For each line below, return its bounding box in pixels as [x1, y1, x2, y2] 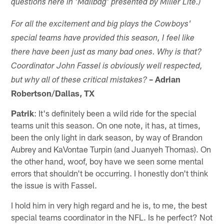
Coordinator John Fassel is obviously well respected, [11, 62, 203, 71]
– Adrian [149, 73, 181, 84]
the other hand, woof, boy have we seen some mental [11, 155, 204, 166]
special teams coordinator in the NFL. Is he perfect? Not [11, 211, 213, 222]
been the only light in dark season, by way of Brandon [11, 131, 203, 142]
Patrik [11, 107, 34, 118]
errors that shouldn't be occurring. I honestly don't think [11, 167, 208, 178]
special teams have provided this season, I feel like [11, 34, 195, 43]
